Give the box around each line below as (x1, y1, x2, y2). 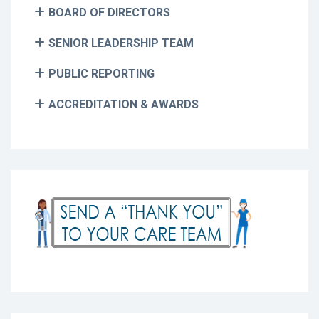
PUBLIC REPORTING (48, 66, 155, 80)
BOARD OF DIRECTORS (48, 5, 170, 19)
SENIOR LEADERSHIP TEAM (48, 36, 194, 50)
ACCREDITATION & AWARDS (48, 97, 199, 111)
